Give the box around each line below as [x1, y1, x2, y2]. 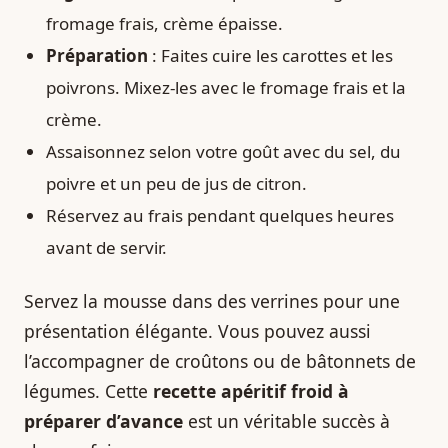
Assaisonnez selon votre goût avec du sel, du [46, 139, 401, 163]
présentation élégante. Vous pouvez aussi [24, 318, 371, 343]
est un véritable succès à [183, 408, 390, 433]
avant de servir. [46, 235, 167, 259]
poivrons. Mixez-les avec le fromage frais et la [46, 75, 406, 99]
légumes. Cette [24, 378, 153, 403]
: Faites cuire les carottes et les [148, 43, 393, 67]
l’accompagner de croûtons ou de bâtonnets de [24, 348, 416, 373]
